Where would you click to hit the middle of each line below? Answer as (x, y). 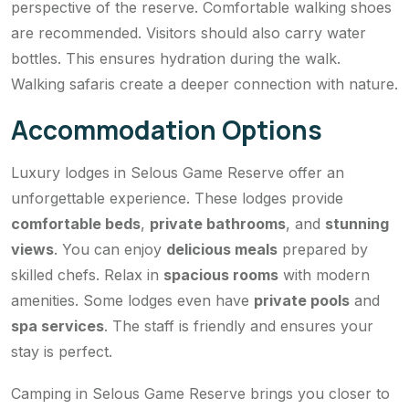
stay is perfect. (62, 351)
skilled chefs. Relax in (87, 274)
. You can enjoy (110, 249)
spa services (58, 325)
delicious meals (222, 249)
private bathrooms (218, 223)
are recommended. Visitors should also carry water (189, 32)
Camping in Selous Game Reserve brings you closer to (200, 393)
